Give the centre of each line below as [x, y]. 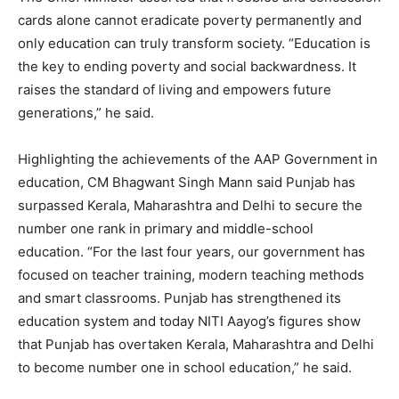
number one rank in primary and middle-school [166, 228]
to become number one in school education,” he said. [185, 367]
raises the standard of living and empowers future [175, 89]
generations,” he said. [86, 112]
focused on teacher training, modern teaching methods [191, 274]
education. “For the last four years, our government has [191, 251]
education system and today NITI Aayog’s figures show [189, 321]
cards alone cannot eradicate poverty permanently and [190, 20]
